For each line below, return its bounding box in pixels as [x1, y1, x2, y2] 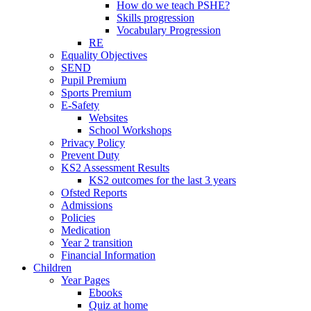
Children [33, 261, 72, 274]
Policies [61, 211, 95, 224]
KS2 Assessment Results [61, 161, 169, 174]
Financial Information [61, 249, 155, 261]
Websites [89, 111, 128, 124]
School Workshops [89, 124, 171, 136]
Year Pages [61, 274, 110, 286]
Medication [61, 224, 110, 236]
